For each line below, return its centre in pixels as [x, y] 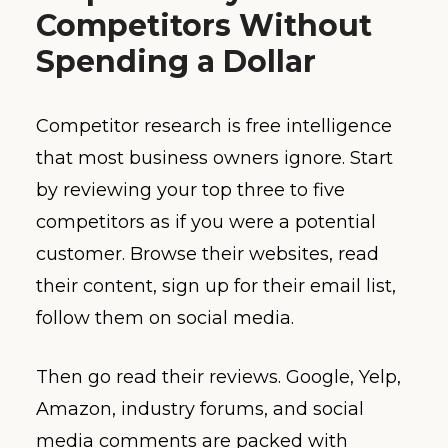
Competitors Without [204, 25]
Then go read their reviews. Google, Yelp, [218, 376]
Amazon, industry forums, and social [200, 408]
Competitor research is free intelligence [214, 125]
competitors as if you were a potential [206, 221]
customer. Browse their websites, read [207, 253]
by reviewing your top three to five [190, 189]
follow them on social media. [165, 317]
